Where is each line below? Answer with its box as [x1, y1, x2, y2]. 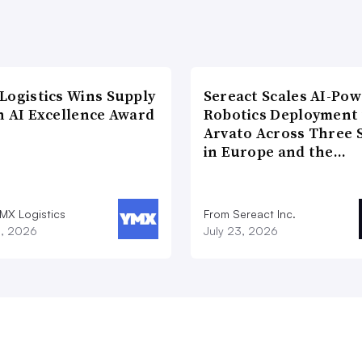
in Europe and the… [203, 141, 347, 162]
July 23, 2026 [203, 223, 278, 238]
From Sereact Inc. [203, 206, 296, 221]
